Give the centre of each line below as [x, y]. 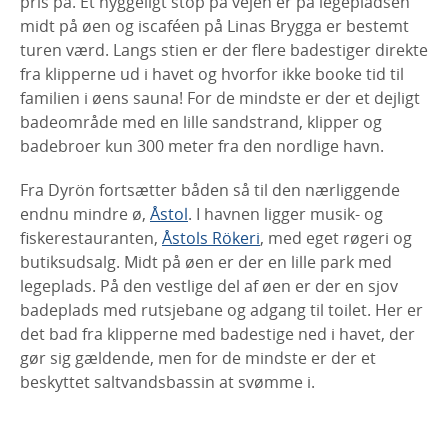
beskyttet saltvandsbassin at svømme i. [167, 381]
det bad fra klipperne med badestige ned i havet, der [217, 333]
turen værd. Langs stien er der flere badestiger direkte [224, 49]
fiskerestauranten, [91, 237]
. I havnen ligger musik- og [285, 213]
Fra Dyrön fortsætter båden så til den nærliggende [210, 189]
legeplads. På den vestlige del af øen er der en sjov [209, 285]
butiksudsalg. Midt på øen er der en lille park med [206, 261]
